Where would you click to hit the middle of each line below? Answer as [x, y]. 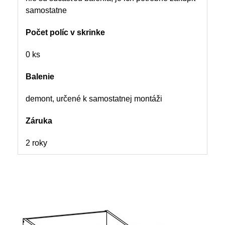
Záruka [39, 121]
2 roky [36, 143]
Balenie [40, 77]
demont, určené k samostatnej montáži [94, 99]
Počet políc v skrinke [65, 33]
